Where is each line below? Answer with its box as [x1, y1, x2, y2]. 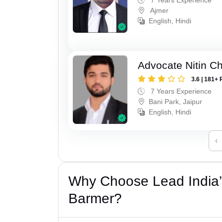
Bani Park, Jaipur [149, 97, 203, 106]
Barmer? [68, 190, 122, 206]
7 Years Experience [149, 87, 212, 95]
